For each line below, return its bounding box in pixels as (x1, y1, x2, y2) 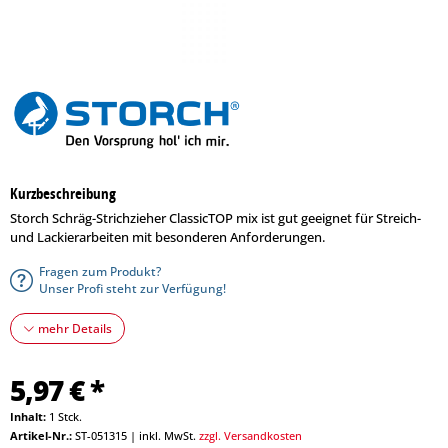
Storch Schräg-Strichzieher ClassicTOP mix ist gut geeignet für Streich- (10, 209, 421, 227)
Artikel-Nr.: (10, 428, 72, 443)
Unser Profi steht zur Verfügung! (39, 280, 226, 297)
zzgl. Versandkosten (199, 428, 302, 443)
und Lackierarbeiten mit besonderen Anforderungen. (10, 228, 325, 246)
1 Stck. (49, 409, 82, 424)
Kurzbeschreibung (10, 183, 116, 204)
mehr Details (35, 320, 112, 337)
